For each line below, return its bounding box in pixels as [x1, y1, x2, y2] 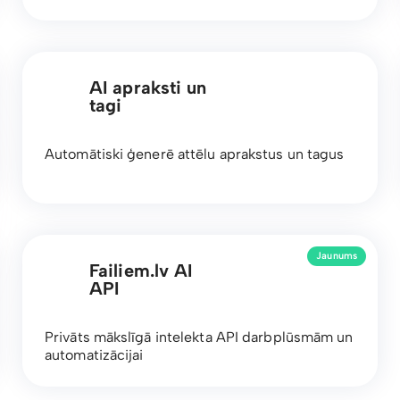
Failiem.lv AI [89, 259, 193, 281]
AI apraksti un [89, 76, 207, 98]
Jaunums [316, 250, 357, 262]
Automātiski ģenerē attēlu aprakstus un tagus [45, 145, 345, 162]
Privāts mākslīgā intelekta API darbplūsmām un [45, 328, 354, 346]
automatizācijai [45, 346, 144, 363]
